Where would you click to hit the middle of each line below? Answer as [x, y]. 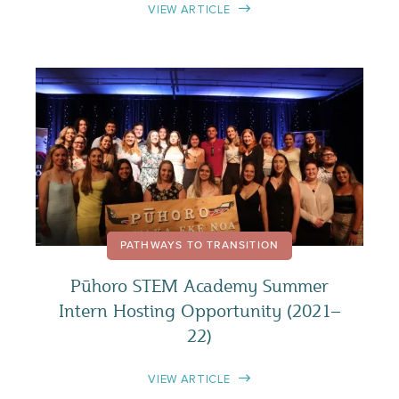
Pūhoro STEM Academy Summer [199, 285]
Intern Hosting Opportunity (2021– [199, 310]
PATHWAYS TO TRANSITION [199, 245]
